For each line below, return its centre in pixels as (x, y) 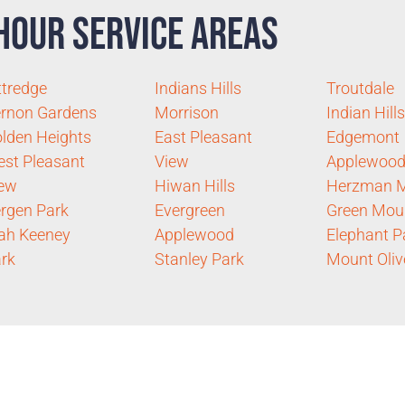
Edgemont (363, 137)
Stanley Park (199, 259)
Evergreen (189, 211)
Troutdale (360, 89)
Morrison (186, 113)
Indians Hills (198, 89)
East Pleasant (203, 137)
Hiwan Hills (194, 186)
